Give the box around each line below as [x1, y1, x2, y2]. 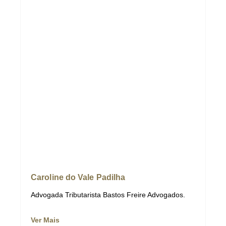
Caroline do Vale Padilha [31, 173, 126, 182]
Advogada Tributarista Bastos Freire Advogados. [31, 191, 185, 199]
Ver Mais [31, 216, 60, 224]
